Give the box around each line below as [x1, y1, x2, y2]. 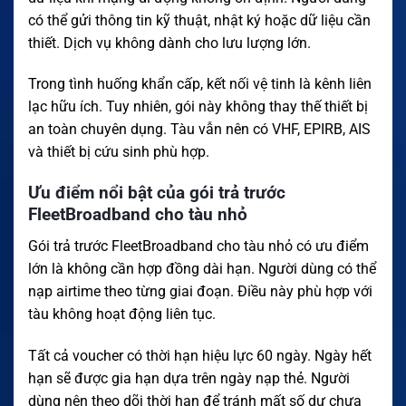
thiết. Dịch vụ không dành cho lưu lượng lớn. [28, 34, 311, 52]
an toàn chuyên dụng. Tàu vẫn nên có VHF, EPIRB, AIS [28, 121, 371, 139]
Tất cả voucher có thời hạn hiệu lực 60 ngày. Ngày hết [28, 346, 372, 364]
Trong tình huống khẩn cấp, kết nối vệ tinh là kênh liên [28, 75, 372, 93]
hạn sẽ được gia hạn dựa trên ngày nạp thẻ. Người [28, 369, 350, 387]
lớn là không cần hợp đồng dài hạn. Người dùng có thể [28, 259, 376, 277]
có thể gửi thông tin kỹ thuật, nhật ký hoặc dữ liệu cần [28, 11, 371, 29]
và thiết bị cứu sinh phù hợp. [28, 143, 209, 161]
